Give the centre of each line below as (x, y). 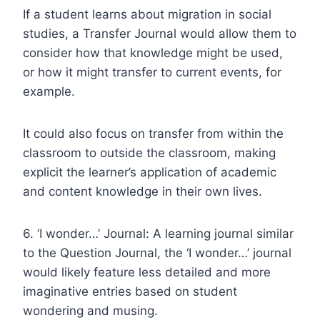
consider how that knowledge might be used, (153, 52)
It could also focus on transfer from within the (153, 133)
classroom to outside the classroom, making (149, 152)
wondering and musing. (90, 310)
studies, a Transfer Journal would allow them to (160, 33)
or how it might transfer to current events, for (152, 72)
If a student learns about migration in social (147, 14)
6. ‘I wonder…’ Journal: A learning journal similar (158, 233)
